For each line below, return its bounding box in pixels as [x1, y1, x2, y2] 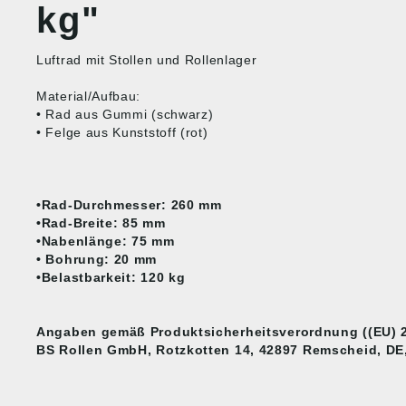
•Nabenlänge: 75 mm [36, 234, 175, 249]
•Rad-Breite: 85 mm [36, 216, 166, 231]
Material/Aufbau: [36, 89, 141, 104]
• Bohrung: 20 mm [36, 252, 158, 267]
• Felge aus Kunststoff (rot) [36, 125, 208, 140]
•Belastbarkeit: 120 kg [36, 270, 186, 285]
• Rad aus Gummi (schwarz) [36, 107, 214, 122]
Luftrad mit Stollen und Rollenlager [36, 53, 257, 68]
